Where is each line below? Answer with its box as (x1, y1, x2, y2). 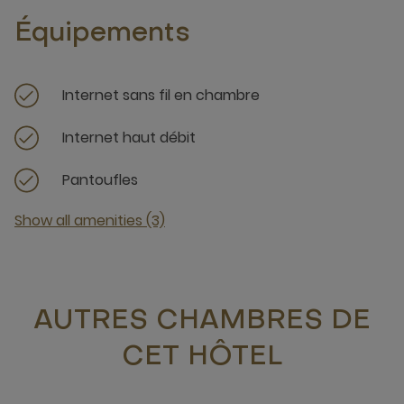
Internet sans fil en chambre (62, 84, 260, 106)
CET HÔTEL (121, 344, 283, 371)
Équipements (14, 21, 190, 47)
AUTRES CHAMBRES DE (33, 308, 371, 335)
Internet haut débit (62, 126, 196, 148)
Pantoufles (62, 169, 138, 190)
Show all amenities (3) (14, 210, 165, 231)
